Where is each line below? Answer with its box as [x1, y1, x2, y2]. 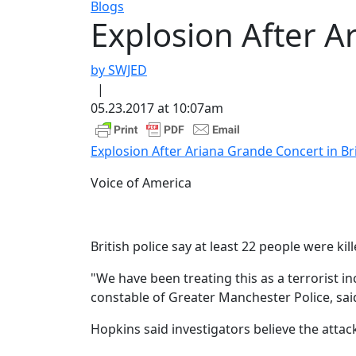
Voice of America [91, 174, 192, 192]
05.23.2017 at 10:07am [91, 99, 223, 117]
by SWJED [91, 61, 147, 79]
